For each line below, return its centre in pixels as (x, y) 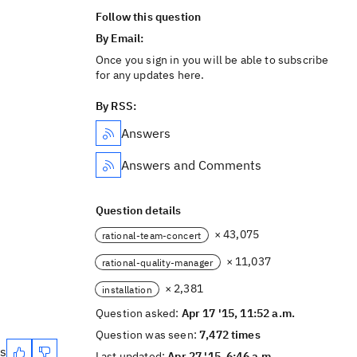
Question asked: (139, 313)
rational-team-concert (152, 235)
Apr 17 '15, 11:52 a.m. (238, 313)
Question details (139, 210)
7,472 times (230, 335)
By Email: (121, 38)
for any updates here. (150, 75)
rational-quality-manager (158, 262)
